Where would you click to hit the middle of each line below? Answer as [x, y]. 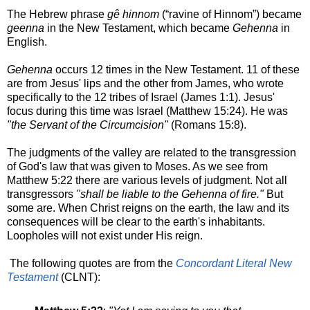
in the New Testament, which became [138, 28]
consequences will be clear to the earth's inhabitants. [136, 221]
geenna [26, 28]
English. [27, 42]
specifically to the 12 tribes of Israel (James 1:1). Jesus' [141, 97]
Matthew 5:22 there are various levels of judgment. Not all [147, 180]
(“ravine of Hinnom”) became [230, 14]
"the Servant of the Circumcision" [88, 125]
